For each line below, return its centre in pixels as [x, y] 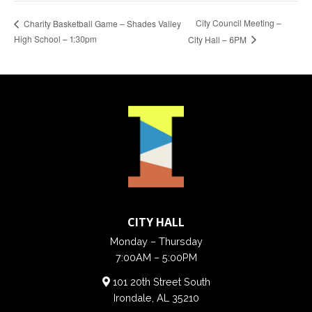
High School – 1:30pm [55, 38]
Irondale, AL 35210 [156, 297]
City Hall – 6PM [219, 39]
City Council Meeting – [239, 23]
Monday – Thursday [156, 242]
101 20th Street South [160, 281]
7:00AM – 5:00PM [156, 258]
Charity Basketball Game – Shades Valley [101, 23]
